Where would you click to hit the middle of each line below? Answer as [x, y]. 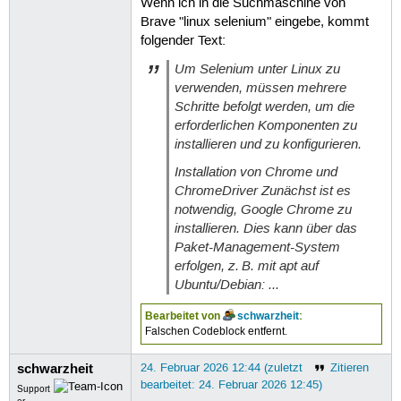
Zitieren [349, 367]
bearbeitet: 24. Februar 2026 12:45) [231, 384]
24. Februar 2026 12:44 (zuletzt [221, 367]
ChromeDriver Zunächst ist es [262, 191]
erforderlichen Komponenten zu [265, 125]
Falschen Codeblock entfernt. [217, 332]
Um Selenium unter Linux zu [257, 68]
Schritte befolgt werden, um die [264, 106]
